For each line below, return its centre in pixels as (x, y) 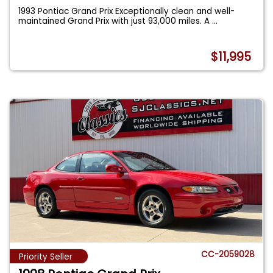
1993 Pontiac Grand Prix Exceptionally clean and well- (127, 11)
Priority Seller (46, 257)
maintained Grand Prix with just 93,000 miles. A (115, 21)
